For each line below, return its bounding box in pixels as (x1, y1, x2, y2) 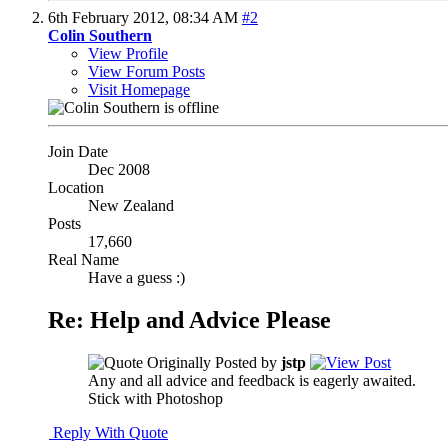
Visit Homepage (88, 80, 190, 98)
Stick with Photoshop (88, 389, 227, 407)
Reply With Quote (49, 423, 168, 441)
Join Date (48, 142, 108, 160)
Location (48, 178, 104, 196)
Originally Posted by (143, 353, 281, 371)
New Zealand (88, 196, 174, 214)
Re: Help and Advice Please (48, 306, 331, 333)
